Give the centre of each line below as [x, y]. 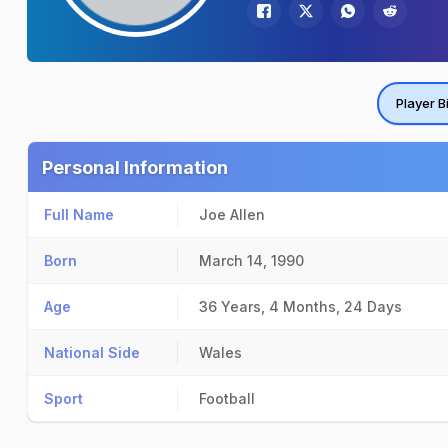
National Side [92, 352]
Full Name [79, 214]
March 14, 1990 [251, 260]
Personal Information [135, 167]
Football [227, 398]
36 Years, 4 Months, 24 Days [300, 306]
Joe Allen [232, 214]
